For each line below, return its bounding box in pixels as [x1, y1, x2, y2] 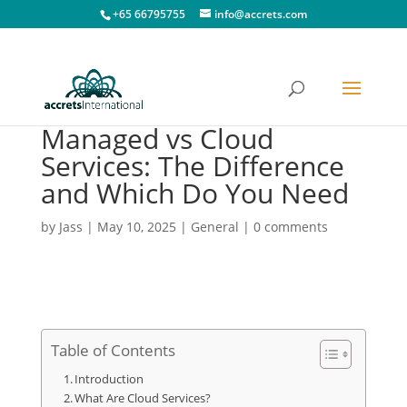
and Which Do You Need [40, 174, 349, 212]
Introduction [74, 372, 144, 387]
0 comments [253, 218, 328, 235]
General [190, 218, 239, 235]
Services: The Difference [40, 147, 344, 184]
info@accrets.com [213, 6, 307, 22]
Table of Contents [50, 340, 175, 362]
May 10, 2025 [96, 218, 176, 235]
